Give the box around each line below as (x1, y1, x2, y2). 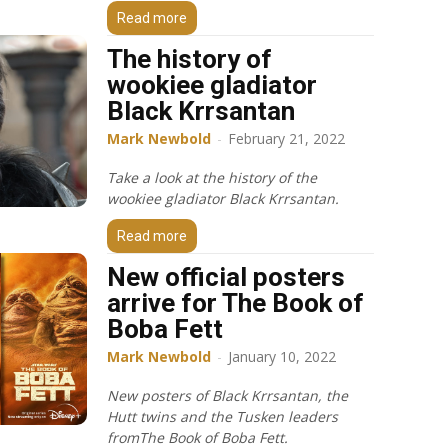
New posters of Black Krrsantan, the (107, 385, 348, 405)
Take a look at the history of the (107, 167, 317, 187)
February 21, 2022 (228, 128, 345, 148)
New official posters (107, 261, 345, 292)
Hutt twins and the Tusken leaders (107, 406, 338, 426)
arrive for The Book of (107, 287, 364, 318)
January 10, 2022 (228, 346, 336, 366)
